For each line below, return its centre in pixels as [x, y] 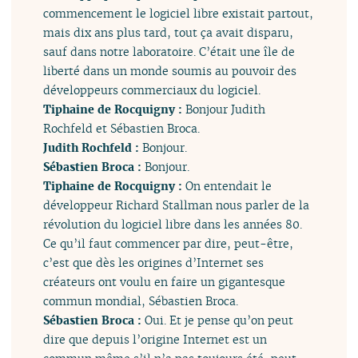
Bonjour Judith [226, 109]
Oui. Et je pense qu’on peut [219, 320]
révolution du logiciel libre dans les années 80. [173, 225]
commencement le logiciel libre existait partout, [179, 14]
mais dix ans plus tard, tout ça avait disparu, [169, 33]
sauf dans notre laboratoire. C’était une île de [169, 52]
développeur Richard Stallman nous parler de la [177, 205]
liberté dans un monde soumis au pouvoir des [170, 71]
